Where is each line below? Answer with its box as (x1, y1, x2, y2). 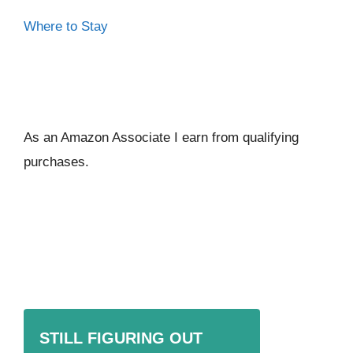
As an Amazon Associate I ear (24, 129, 201, 145)
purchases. (24, 154, 89, 169)
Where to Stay (24, 18, 108, 34)
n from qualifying (201, 129, 299, 145)
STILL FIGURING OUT (39, 329, 203, 347)
